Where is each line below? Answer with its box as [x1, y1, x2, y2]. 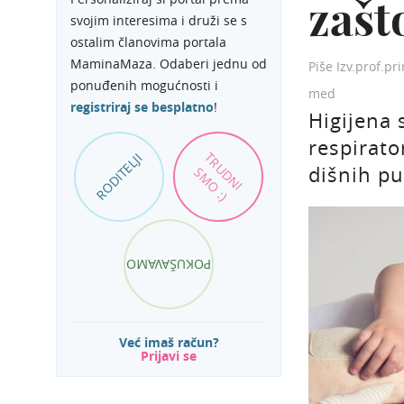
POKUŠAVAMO [126, 256, 211, 273]
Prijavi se [141, 347, 197, 364]
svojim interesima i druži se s [70, 12, 247, 29]
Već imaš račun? [118, 334, 219, 351]
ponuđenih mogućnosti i [70, 77, 218, 94]
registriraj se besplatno [70, 98, 214, 115]
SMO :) [190, 163, 232, 205]
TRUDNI [200, 148, 247, 195]
